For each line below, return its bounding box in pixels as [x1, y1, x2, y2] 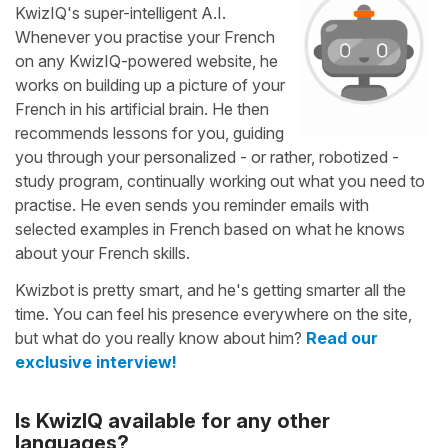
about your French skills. [15, 242, 190, 263]
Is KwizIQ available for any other [15, 408, 330, 433]
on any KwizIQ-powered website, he [15, 50, 278, 71]
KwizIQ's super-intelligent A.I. [15, 2, 226, 23]
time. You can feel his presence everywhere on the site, [15, 303, 412, 324]
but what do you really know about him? [15, 327, 306, 348]
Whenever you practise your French [15, 26, 275, 47]
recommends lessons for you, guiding [15, 122, 284, 143]
